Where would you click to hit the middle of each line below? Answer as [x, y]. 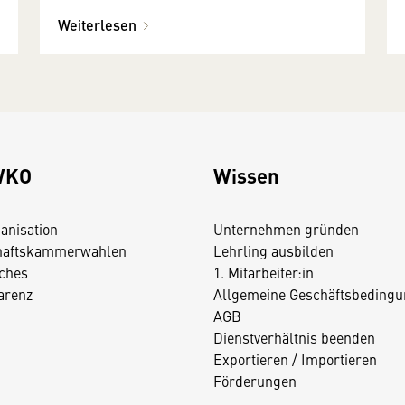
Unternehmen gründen [286, 228]
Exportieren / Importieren [295, 358]
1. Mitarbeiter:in [263, 272]
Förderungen [254, 380]
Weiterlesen [97, 24]
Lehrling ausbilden [273, 250]
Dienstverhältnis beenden [294, 337]
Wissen [246, 174]
